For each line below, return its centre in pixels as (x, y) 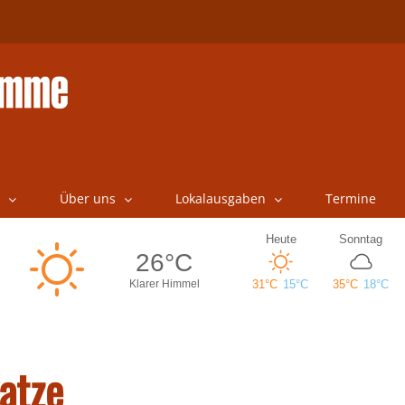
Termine (350, 198)
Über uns (87, 198)
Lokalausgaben (220, 198)
